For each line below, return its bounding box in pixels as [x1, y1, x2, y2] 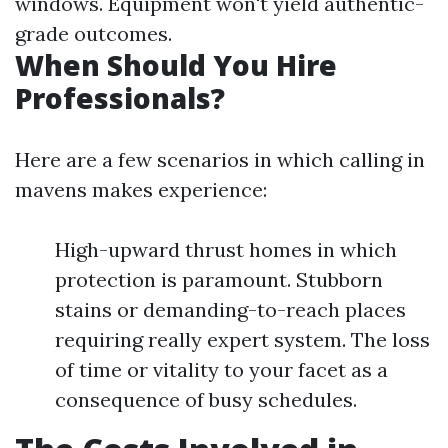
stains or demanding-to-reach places [55, 297, 406, 322]
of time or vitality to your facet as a [55, 357, 388, 382]
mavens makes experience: [15, 177, 267, 202]
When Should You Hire [15, 46, 337, 84]
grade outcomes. [15, 21, 172, 46]
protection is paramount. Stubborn [55, 267, 383, 292]
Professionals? [15, 79, 225, 117]
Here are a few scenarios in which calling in [15, 147, 425, 172]
